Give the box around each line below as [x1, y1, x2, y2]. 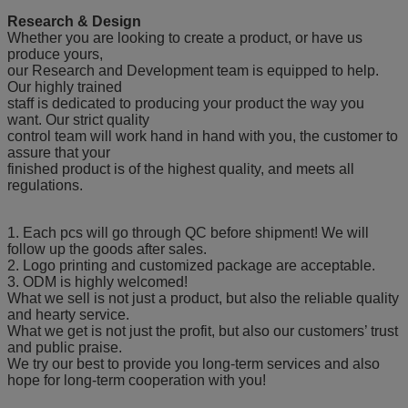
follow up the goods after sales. [7, 241, 207, 258]
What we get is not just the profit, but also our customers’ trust [7, 323, 398, 340]
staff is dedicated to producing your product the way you [7, 96, 364, 112]
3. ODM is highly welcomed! [7, 274, 188, 291]
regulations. [7, 178, 83, 194]
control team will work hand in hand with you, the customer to [7, 128, 398, 145]
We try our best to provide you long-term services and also [7, 356, 380, 372]
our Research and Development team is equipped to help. [7, 63, 379, 79]
